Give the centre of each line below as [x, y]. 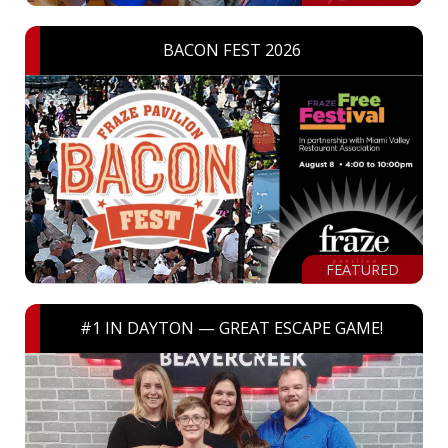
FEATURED [362, 269]
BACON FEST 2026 [231, 50]
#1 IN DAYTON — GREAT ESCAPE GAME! [231, 328]
